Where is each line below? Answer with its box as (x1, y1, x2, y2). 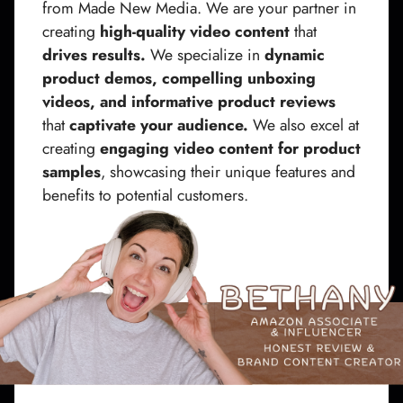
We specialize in (146, 42, 264, 67)
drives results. (42, 42, 146, 67)
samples (42, 159, 101, 184)
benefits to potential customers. (42, 183, 248, 207)
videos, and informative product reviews (42, 89, 336, 113)
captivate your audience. (69, 112, 248, 137)
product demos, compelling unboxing (42, 66, 316, 90)
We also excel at (248, 112, 359, 137)
